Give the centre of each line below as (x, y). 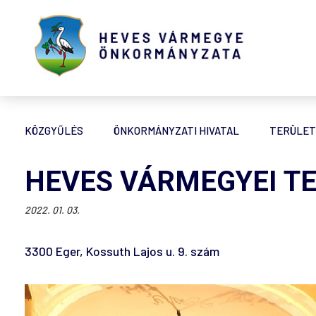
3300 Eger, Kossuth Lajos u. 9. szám (122, 251)
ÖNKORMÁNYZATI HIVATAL (176, 130)
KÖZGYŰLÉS (54, 130)
